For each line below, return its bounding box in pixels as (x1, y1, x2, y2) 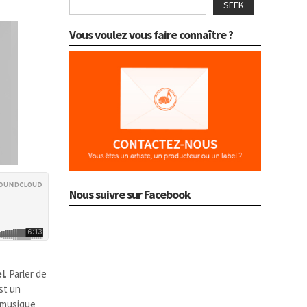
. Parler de (5, 267, 47, 280)
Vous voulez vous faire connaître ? (69, 26, 233, 42)
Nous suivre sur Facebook (69, 186, 191, 202)
